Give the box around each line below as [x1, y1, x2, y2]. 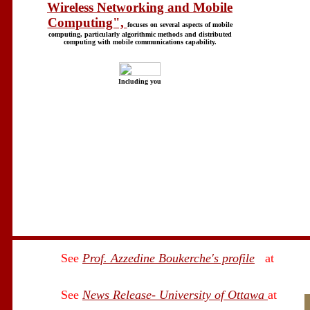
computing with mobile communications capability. [63, 38, 217, 46]
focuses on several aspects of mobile [127, 21, 232, 29]
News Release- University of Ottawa [82, 288, 268, 302]
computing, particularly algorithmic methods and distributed [48, 30, 232, 39]
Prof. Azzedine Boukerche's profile [82, 251, 255, 265]
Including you [118, 77, 161, 86]
